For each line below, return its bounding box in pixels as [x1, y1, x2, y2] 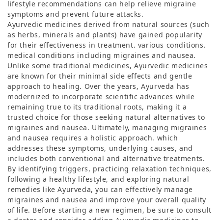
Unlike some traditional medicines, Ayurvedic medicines [7, 60, 208, 70]
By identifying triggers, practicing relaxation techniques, [7, 164, 212, 173]
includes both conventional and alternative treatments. [7, 153, 205, 163]
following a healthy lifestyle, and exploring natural [7, 174, 190, 184]
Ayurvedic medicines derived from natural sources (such [7, 19, 210, 29]
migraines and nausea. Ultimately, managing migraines [7, 122, 207, 132]
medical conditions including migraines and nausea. [7, 50, 196, 60]
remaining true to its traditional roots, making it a [7, 102, 187, 111]
